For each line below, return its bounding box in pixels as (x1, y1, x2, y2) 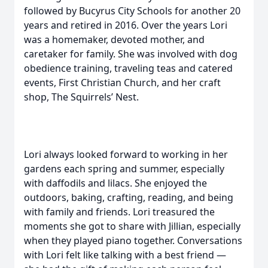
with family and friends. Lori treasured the (24, 205, 215, 218)
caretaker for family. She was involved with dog (24, 47, 237, 60)
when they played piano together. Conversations (24, 234, 242, 247)
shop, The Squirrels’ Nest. (24, 90, 139, 103)
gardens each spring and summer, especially (24, 162, 224, 175)
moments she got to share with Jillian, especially (24, 220, 240, 233)
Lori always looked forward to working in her (24, 148, 228, 161)
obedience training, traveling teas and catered (24, 62, 233, 75)
